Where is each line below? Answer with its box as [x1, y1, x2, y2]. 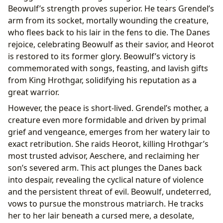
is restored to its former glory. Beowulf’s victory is [8, 50, 196, 62]
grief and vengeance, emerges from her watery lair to [8, 126, 210, 137]
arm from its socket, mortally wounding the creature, [8, 14, 209, 26]
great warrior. [8, 86, 59, 98]
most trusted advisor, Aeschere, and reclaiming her [8, 150, 200, 161]
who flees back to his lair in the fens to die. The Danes [8, 26, 210, 38]
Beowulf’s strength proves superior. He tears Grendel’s [8, 2, 214, 14]
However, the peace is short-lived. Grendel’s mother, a [8, 102, 209, 113]
